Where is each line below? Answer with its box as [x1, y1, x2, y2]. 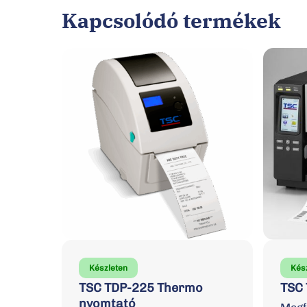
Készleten [89, 262, 127, 273]
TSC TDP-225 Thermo [79, 280, 203, 295]
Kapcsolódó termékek [62, 7, 281, 34]
